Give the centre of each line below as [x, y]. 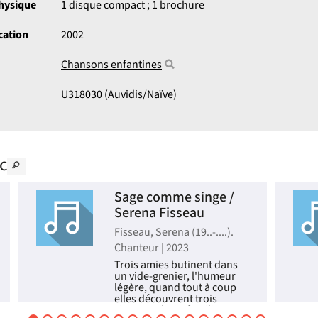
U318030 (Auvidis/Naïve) [119, 94]
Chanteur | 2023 [152, 248]
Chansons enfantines [111, 65]
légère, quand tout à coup [175, 287]
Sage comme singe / [174, 197]
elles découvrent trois [166, 299]
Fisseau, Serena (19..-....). [174, 232]
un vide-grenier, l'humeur [175, 276]
